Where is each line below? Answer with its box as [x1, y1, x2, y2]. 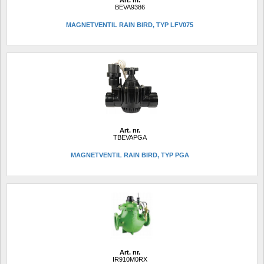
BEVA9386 [114, 3, 145, 11]
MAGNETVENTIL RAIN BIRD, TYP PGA [70, 151, 189, 159]
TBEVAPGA [113, 134, 147, 141]
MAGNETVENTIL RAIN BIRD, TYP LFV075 [66, 21, 193, 28]
